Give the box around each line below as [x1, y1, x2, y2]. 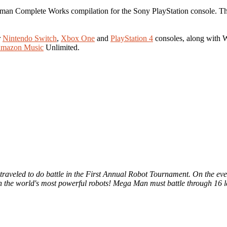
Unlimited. [44, 43, 80, 52]
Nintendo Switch [3, 33, 57, 43]
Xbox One [61, 33, 95, 43]
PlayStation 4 [110, 33, 153, 43]
